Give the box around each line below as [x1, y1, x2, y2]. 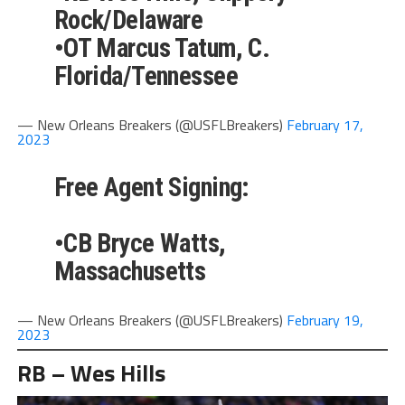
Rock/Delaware [53, 4, 203, 35]
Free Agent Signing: [53, 171, 249, 202]
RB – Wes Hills [16, 354, 165, 391]
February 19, [286, 308, 363, 331]
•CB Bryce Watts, [53, 227, 226, 259]
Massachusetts [53, 255, 206, 287]
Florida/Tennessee [53, 60, 238, 91]
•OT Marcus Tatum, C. [53, 32, 270, 63]
